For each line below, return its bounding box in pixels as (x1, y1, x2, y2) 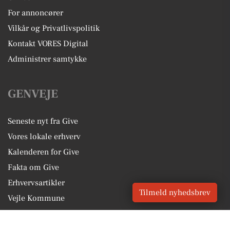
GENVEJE (8, 86, 58, 102)
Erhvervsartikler (8, 178, 65, 188)
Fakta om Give (8, 162, 59, 173)
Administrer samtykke (8, 54, 87, 65)
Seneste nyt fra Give (8, 116, 78, 127)
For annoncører (8, 8, 63, 18)
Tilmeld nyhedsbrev (139, 187, 210, 198)
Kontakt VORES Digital (8, 39, 88, 49)
